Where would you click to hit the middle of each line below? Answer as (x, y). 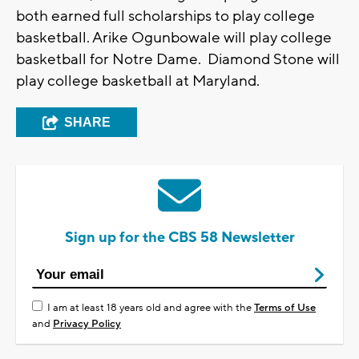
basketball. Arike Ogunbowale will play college (174, 38)
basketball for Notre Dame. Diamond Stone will (178, 60)
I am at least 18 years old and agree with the (151, 308)
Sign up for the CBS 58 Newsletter (179, 238)
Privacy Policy (87, 324)
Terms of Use (285, 308)
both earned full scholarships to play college (165, 16)
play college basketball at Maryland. (138, 81)
